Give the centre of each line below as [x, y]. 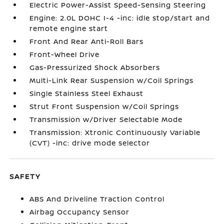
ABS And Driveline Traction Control [97, 199]
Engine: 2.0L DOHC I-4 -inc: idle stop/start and [120, 18]
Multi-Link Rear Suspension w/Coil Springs [112, 80]
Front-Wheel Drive [65, 54]
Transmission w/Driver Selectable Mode [106, 119]
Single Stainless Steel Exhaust [87, 93]
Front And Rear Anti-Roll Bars [87, 41]
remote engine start [69, 28]
